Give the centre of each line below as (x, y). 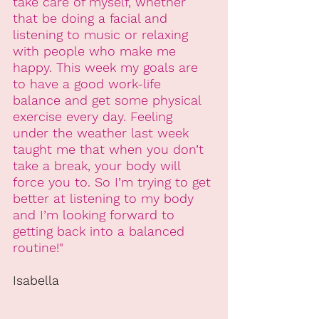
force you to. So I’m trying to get (114, 182)
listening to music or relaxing (103, 34)
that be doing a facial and (92, 18)
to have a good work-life (89, 83)
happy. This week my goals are (108, 67)
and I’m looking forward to (96, 214)
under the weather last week (103, 132)
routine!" (38, 247)
